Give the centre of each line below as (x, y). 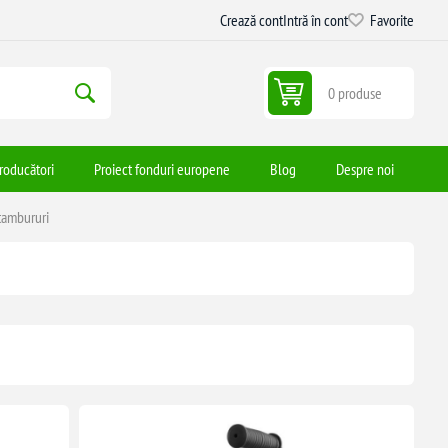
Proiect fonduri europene (162, 168)
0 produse (355, 93)
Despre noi (365, 168)
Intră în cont (316, 20)
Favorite (392, 20)
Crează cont (252, 20)
